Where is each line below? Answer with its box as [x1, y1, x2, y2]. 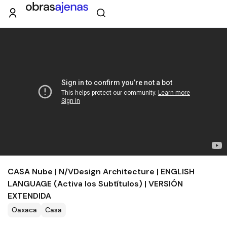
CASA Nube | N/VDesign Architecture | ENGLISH [8, 166, 195, 177]
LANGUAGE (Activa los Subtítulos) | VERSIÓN [8, 178, 183, 189]
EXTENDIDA [8, 191, 51, 201]
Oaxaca [12, 205, 37, 214]
